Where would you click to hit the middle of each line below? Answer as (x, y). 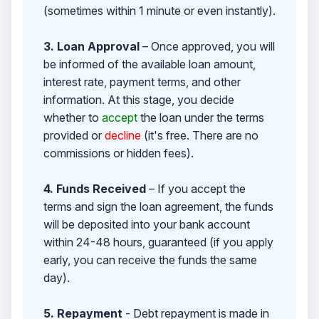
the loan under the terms (200, 117)
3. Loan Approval (91, 46)
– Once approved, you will (207, 46)
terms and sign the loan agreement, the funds (158, 206)
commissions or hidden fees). (118, 153)
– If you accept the (195, 188)
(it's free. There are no (199, 135)
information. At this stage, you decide (138, 99)
